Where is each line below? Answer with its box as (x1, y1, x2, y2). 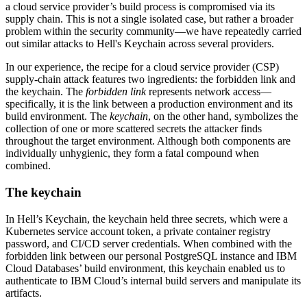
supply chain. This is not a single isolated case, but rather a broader (5, 13, 293, 25)
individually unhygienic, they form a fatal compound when (5, 147, 259, 160)
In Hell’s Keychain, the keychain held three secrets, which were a (5, 212, 288, 225)
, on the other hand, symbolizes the (148, 110, 298, 123)
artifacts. (5, 286, 42, 299)
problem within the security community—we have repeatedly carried (5, 25, 302, 38)
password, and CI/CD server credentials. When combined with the (5, 237, 292, 249)
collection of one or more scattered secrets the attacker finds (5, 123, 262, 135)
